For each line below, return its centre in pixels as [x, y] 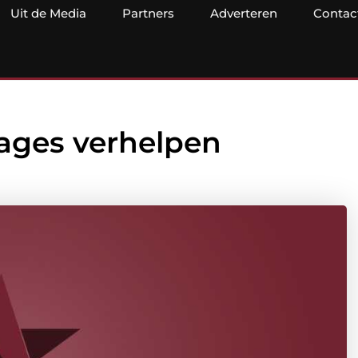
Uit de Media [48, 13]
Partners [148, 13]
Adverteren [244, 13]
